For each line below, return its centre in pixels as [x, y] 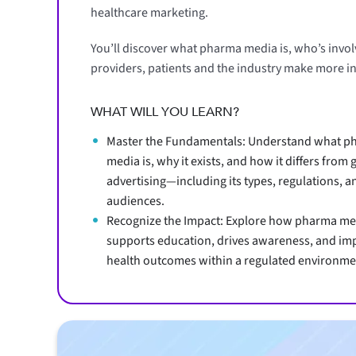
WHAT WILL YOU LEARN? [165, 111]
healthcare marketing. [149, 12]
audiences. [135, 201]
